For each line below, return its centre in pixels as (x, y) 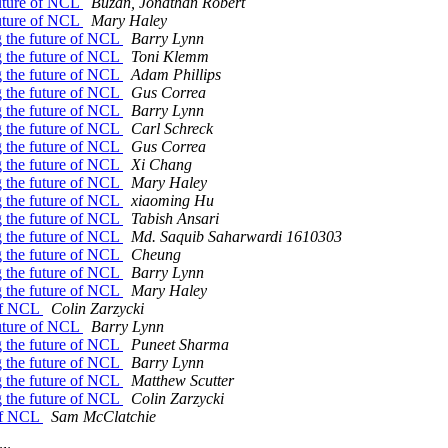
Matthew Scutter (182, 381)
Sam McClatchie (103, 417)
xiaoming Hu (172, 201)
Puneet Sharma (180, 345)
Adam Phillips (176, 75)
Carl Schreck (172, 129)
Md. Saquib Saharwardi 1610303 (236, 237)
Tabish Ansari (175, 219)
